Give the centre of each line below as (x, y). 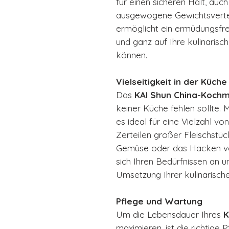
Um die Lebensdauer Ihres (168, 214)
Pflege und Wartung (159, 201)
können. (132, 55)
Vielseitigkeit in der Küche (171, 81)
